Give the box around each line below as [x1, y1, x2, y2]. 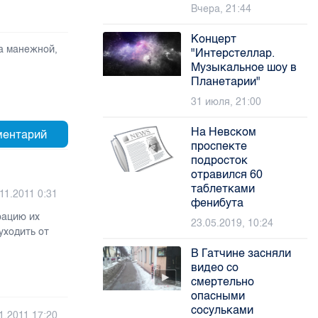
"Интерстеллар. [191, 46, 275, 60]
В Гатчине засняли [191, 246, 292, 260]
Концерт [191, 32, 237, 45]
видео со [191, 261, 239, 274]
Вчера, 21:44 [191, 3, 252, 15]
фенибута [191, 196, 244, 209]
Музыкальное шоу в [191, 60, 297, 74]
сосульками [191, 303, 254, 317]
